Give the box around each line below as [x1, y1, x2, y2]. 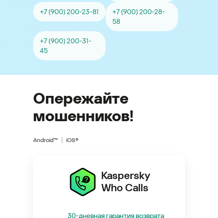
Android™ [33, 137, 58, 144]
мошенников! [33, 107, 134, 125]
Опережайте [33, 89, 128, 108]
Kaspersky [101, 170, 150, 182]
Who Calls [101, 182, 148, 194]
